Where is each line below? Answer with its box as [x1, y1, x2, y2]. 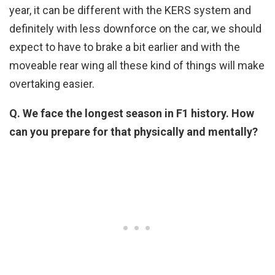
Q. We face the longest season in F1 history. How [9, 106, 254, 120]
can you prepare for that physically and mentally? [9, 125, 258, 138]
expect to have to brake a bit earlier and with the [9, 40, 240, 53]
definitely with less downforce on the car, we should [9, 21, 261, 35]
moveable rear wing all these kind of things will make [9, 58, 265, 72]
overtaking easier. [9, 77, 95, 90]
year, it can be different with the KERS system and [9, 3, 251, 17]
